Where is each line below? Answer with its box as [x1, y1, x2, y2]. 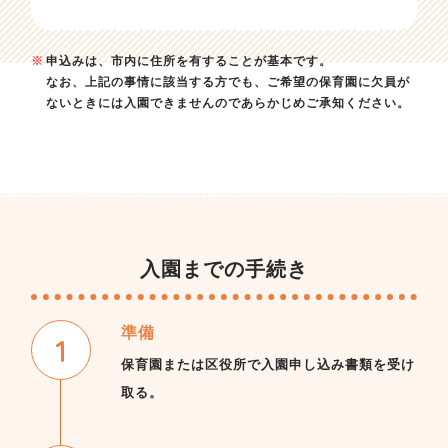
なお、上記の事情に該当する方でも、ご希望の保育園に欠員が [45, 74, 410, 90]
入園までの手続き [139, 256, 308, 282]
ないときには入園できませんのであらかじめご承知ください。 [45, 95, 410, 111]
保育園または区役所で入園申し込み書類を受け [121, 356, 416, 373]
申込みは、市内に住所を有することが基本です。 [45, 53, 332, 69]
